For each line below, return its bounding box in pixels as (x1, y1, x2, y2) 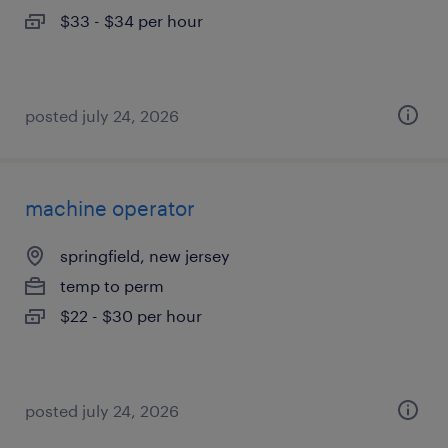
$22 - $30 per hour (60, 306, 202, 325)
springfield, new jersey (60, 246, 230, 265)
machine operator (25, 196, 195, 220)
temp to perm (60, 276, 164, 295)
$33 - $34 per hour (60, 11, 203, 30)
